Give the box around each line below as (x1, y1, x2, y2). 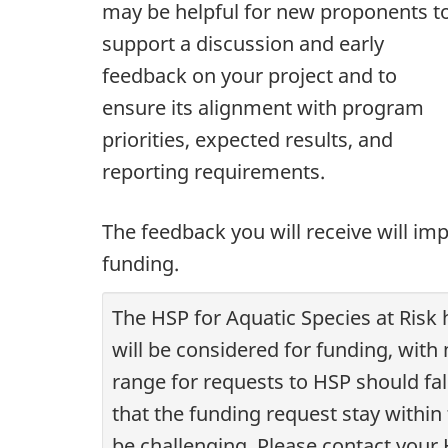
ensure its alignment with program (102, 94, 424, 122)
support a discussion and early (102, 30, 384, 58)
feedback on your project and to (102, 62, 397, 90)
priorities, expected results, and (102, 126, 393, 154)
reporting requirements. (102, 158, 325, 186)
